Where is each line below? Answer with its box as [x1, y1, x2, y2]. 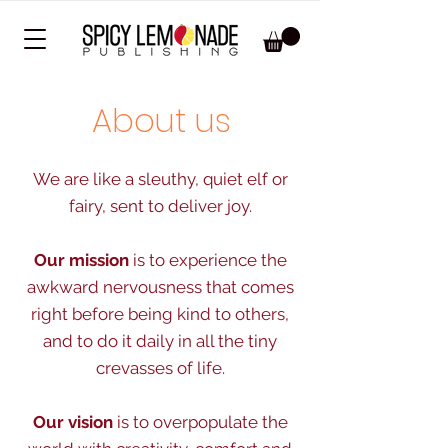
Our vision [32, 411, 113, 432]
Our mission [33, 249, 129, 270]
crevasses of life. [95, 357, 225, 378]
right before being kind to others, [31, 303, 289, 324]
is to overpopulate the [112, 411, 288, 432]
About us [91, 97, 231, 143]
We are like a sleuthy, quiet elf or [32, 168, 288, 189]
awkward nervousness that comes [26, 276, 294, 297]
